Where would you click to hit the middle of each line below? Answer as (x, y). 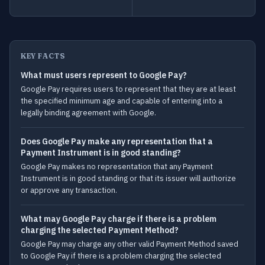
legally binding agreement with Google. (88, 113)
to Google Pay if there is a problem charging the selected (121, 256)
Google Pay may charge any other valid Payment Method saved (130, 244)
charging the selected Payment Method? (100, 230)
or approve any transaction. (69, 190)
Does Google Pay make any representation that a (117, 141)
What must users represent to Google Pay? (104, 75)
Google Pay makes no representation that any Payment (117, 167)
